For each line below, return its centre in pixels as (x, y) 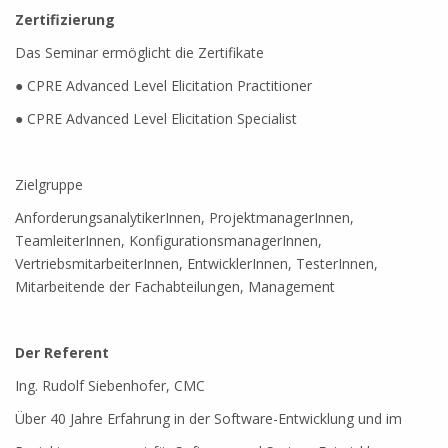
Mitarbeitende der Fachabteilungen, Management (175, 286)
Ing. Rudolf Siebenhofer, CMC (110, 385)
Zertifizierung (65, 19)
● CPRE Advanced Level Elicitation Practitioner (163, 85)
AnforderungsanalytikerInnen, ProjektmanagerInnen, (184, 217)
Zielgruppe (49, 184)
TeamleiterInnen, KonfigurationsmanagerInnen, (168, 240)
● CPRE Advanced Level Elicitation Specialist (156, 118)
